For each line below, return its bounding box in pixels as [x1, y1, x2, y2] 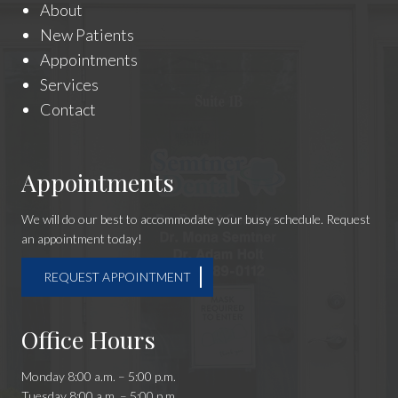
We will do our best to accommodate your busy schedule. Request [20, 211, 370, 227]
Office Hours [20, 323, 155, 356]
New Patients [39, 25, 134, 45]
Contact [39, 99, 96, 120]
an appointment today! [20, 231, 142, 247]
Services [39, 75, 99, 95]
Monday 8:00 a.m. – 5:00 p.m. [20, 369, 176, 385]
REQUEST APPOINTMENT [43, 269, 191, 285]
